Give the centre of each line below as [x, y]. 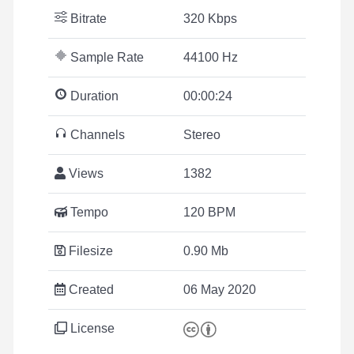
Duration [93, 96]
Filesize [89, 251]
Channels [96, 135]
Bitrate [87, 19]
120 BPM [209, 212]
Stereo [202, 135]
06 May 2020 [220, 290]
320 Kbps [210, 19]
